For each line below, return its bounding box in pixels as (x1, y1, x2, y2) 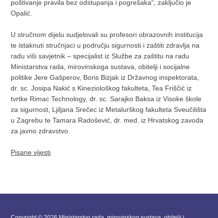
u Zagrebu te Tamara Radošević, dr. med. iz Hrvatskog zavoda (11, 116, 204, 124)
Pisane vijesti (11, 148, 51, 156)
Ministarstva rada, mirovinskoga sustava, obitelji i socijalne (11, 63, 190, 71)
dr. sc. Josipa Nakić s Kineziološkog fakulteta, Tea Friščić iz (11, 84, 192, 92)
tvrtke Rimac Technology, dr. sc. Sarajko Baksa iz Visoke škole (11, 95, 202, 103)
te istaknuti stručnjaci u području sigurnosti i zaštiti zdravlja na (11, 41, 200, 49)
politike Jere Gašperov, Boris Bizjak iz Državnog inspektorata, (11, 73, 200, 81)
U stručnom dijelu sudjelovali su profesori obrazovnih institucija (11, 31, 203, 38)
